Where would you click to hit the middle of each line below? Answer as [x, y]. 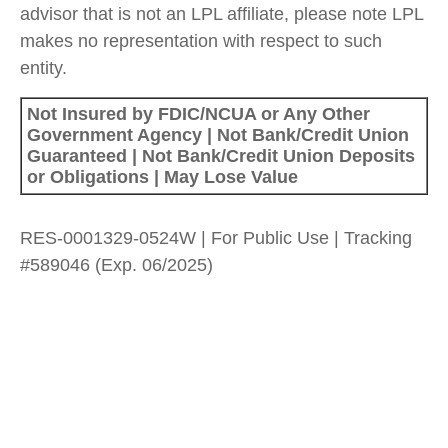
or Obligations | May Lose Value [162, 176]
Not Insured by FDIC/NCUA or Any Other [198, 113]
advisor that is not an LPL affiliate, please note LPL [221, 13]
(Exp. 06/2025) [154, 264]
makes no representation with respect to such [201, 40]
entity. [43, 67]
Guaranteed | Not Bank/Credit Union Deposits [221, 155]
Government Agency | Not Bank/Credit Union [218, 134]
